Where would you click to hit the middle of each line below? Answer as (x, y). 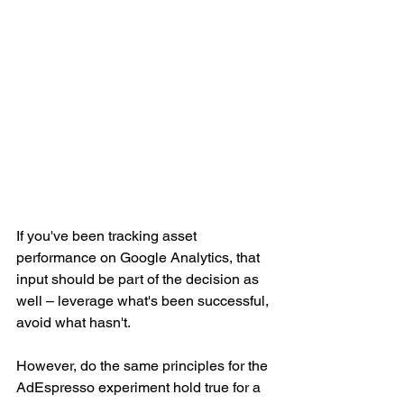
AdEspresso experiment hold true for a (140, 388)
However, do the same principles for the (144, 366)
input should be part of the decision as (139, 280)
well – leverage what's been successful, (144, 301)
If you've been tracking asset (108, 236)
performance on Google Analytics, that (140, 258)
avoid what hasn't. (73, 323)
